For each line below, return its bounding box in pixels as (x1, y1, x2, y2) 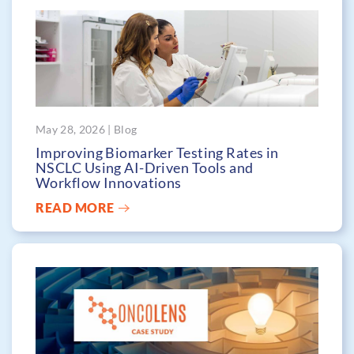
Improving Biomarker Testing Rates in (36, 144, 279, 161)
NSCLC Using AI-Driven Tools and (36, 159, 254, 176)
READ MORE (36, 200, 115, 216)
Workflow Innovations (36, 174, 182, 191)
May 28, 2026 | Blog (36, 122, 137, 136)
